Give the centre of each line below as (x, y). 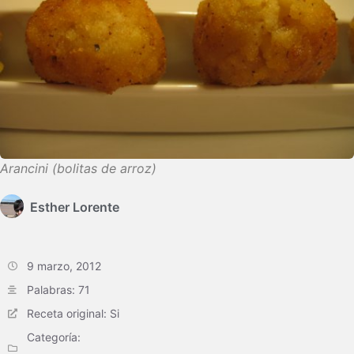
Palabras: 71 (58, 290)
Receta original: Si (73, 313)
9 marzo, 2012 (64, 266)
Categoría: (54, 337)
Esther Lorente (75, 207)
